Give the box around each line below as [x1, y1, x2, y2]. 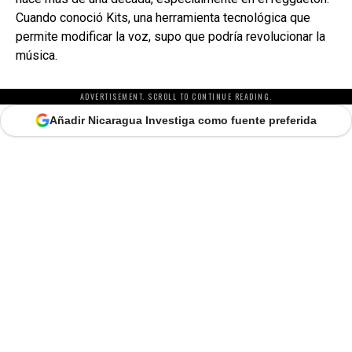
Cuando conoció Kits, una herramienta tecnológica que [16, 9, 310, 25]
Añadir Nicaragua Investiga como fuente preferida [49, 113, 317, 126]
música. [16, 47, 57, 63]
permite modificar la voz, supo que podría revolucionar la [16, 28, 325, 44]
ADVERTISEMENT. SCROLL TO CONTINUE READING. [79, 90, 273, 102]
